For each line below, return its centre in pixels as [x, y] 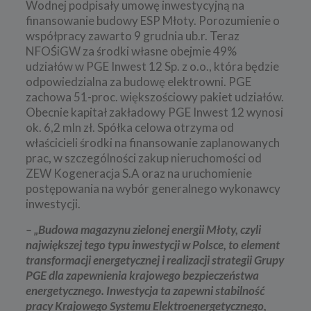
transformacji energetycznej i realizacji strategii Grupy [154, 260]
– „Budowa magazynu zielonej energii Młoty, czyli [143, 229]
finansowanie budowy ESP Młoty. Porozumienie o [152, 20]
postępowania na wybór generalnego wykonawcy [153, 188]
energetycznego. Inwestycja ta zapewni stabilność [145, 290]
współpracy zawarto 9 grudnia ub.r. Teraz [132, 35]
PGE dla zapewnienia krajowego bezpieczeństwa [142, 275]
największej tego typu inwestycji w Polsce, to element [152, 244]
